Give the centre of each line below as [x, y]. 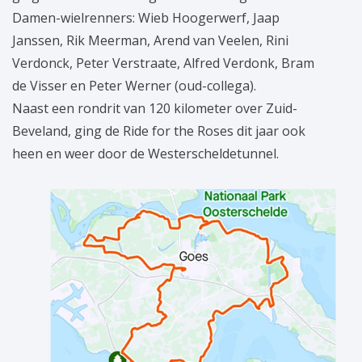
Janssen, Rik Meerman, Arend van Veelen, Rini [150, 41]
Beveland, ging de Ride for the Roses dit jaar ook [159, 131]
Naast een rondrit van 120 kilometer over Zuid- [155, 109]
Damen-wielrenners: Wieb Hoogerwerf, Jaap [146, 18]
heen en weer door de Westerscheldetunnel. [145, 154]
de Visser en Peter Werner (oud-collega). [134, 86]
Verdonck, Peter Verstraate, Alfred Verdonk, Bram [163, 63]
